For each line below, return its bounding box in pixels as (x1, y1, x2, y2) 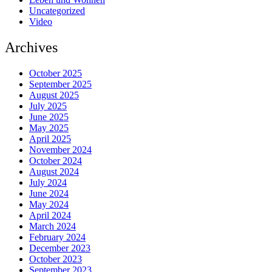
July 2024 (29, 177, 67, 188)
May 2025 (29, 123, 69, 134)
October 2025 (29, 68, 82, 79)
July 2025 (29, 101, 67, 112)
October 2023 (29, 254, 82, 265)
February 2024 (29, 232, 86, 243)
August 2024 (29, 166, 79, 177)
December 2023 (29, 243, 90, 254)
